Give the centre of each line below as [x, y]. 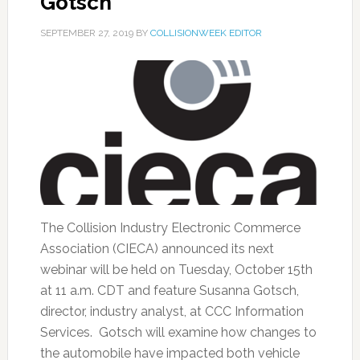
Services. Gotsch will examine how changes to [178, 332]
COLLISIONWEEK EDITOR [206, 33]
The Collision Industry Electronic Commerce [170, 228]
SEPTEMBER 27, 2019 [86, 33]
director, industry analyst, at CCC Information [172, 311]
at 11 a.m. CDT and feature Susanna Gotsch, [169, 290]
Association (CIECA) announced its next [157, 249]
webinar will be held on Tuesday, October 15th [176, 270]
